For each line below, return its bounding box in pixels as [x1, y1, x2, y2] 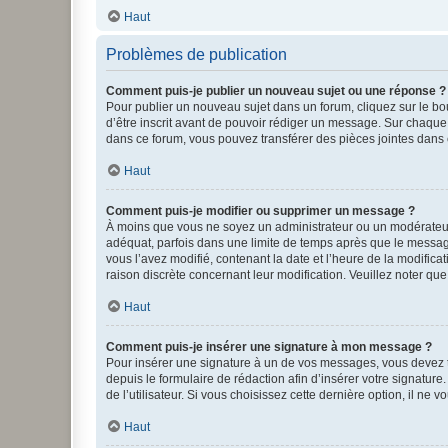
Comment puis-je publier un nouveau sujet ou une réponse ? [106, 83, 446, 98]
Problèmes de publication [106, 45, 287, 63]
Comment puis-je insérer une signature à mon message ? [106, 339, 432, 354]
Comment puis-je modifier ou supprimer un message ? [106, 203, 415, 218]
